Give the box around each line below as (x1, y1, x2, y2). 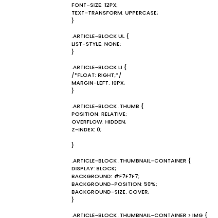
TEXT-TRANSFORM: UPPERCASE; (72, 9, 158, 17)
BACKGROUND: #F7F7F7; (72, 172, 140, 180)
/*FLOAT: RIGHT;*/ (72, 71, 122, 79)
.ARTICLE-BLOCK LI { (72, 63, 127, 71)
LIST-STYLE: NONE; (72, 40, 121, 48)
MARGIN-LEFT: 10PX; (72, 79, 125, 87)
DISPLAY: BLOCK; (72, 164, 116, 172)
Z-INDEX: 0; (72, 126, 102, 133)
